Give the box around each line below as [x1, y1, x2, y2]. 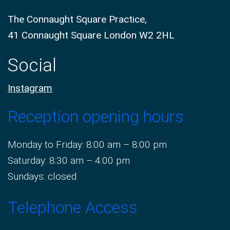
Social [8, 55, 56, 76]
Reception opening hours [8, 107, 184, 127]
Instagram [8, 82, 52, 94]
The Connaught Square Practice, [8, 13, 147, 26]
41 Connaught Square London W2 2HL [8, 29, 175, 42]
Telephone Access [8, 197, 138, 217]
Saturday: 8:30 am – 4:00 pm [8, 155, 130, 167]
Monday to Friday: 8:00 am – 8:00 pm [8, 139, 167, 151]
